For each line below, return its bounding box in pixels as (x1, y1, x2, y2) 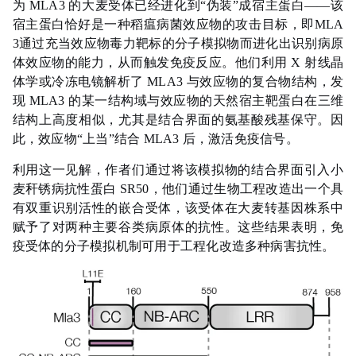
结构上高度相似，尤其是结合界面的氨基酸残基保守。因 (12, 113, 344, 127)
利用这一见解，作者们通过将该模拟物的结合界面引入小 (12, 163, 344, 177)
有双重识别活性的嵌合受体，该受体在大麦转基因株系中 (12, 201, 344, 215)
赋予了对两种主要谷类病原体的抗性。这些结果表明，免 (12, 220, 344, 234)
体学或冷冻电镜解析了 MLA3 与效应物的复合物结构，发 (12, 75, 344, 89)
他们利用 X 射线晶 (234, 56, 344, 70)
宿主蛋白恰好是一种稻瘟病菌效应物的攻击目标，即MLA (12, 17, 344, 32)
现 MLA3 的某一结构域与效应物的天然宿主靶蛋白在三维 (12, 94, 344, 108)
